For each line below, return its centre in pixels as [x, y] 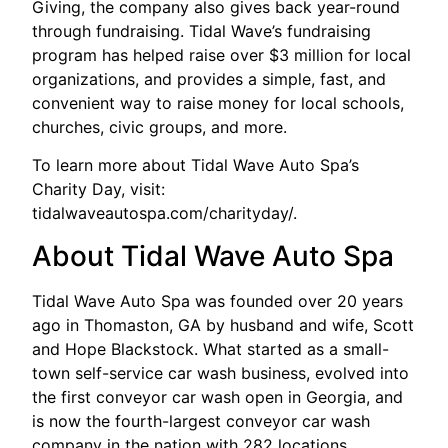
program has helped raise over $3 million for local [222, 54]
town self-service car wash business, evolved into [221, 372]
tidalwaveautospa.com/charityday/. [165, 213]
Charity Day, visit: [99, 189]
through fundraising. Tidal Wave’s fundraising [202, 30]
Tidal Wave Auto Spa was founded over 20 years [218, 300]
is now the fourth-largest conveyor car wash [201, 420]
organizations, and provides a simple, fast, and [209, 78]
